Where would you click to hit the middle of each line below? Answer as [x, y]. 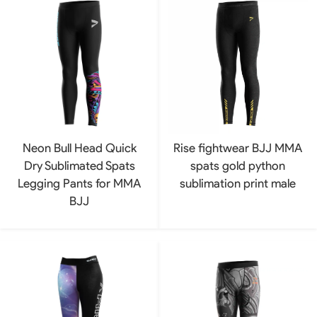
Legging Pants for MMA [79, 184]
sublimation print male [238, 184]
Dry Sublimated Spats [79, 166]
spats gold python [238, 166]
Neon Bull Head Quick [79, 148]
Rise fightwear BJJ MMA [238, 148]
